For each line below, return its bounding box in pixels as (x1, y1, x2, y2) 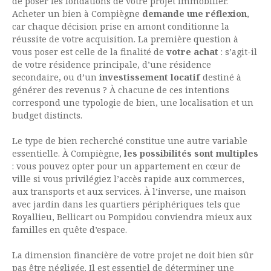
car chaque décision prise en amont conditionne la (12, 21, 229, 33)
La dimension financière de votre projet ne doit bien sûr (12, 249, 253, 261)
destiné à (203, 71, 241, 83)
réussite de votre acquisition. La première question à (12, 33, 238, 45)
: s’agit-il (218, 46, 257, 58)
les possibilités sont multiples (122, 148, 258, 160)
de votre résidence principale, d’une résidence (12, 59, 211, 71)
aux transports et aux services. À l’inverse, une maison (12, 186, 246, 198)
